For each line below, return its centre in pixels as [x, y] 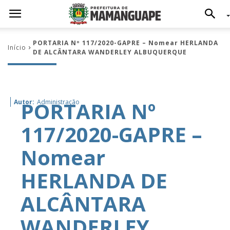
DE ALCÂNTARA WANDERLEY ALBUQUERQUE [110, 52]
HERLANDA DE [94, 180]
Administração [58, 102]
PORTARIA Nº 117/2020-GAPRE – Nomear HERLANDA [126, 43]
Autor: [24, 102]
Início [17, 47]
